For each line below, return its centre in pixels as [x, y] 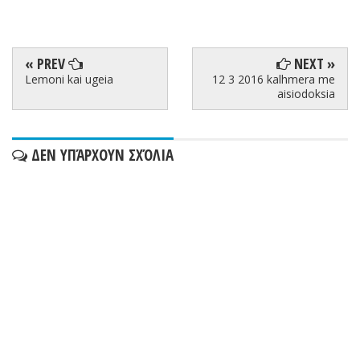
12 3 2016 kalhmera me [274, 79]
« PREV [47, 63]
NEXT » [313, 63]
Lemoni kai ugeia [69, 79]
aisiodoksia [306, 93]
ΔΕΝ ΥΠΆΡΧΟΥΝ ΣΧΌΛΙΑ [100, 155]
